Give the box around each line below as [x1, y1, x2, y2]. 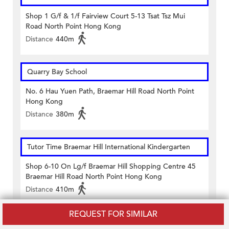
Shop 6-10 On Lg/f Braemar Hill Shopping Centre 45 [26, 162, 196, 172]
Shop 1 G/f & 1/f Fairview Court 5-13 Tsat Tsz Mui [26, 11, 185, 21]
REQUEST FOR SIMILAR [69, 209, 157, 220]
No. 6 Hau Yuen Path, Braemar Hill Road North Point [26, 86, 194, 97]
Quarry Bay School [27, 67, 87, 77]
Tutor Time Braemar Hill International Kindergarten [27, 142, 190, 152]
